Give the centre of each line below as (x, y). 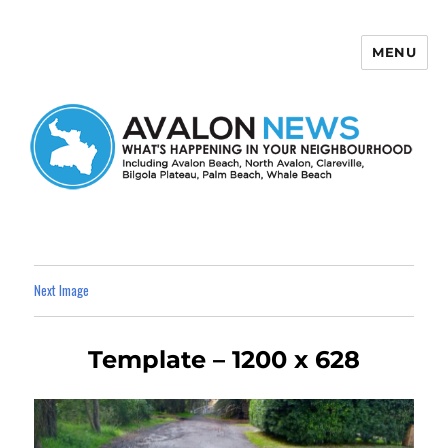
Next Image (62, 289)
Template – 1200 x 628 (224, 359)
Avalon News (73, 66)
